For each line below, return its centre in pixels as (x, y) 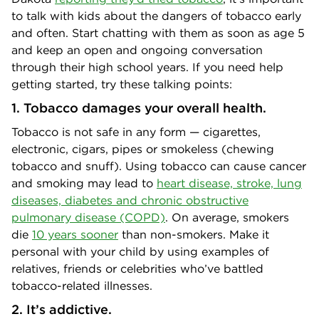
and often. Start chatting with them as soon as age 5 (158, 32)
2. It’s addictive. (62, 309)
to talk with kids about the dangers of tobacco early (156, 15)
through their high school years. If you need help (147, 67)
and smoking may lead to (84, 183)
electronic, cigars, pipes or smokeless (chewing (143, 148)
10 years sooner (75, 234)
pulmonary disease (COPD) (88, 217)
